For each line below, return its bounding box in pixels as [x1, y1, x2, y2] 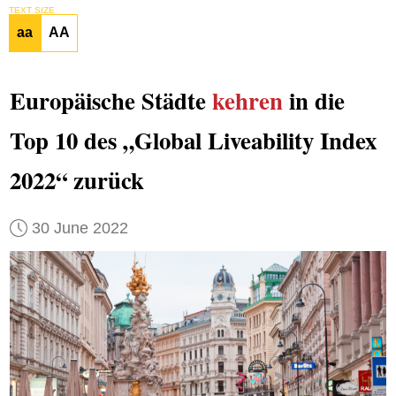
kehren [211, 83, 283, 118]
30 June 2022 [31, 219, 128, 238]
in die [282, 83, 345, 118]
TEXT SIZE [8, 4, 55, 15]
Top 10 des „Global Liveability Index [9, 123, 377, 158]
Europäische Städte [9, 83, 212, 118]
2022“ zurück [9, 163, 144, 198]
